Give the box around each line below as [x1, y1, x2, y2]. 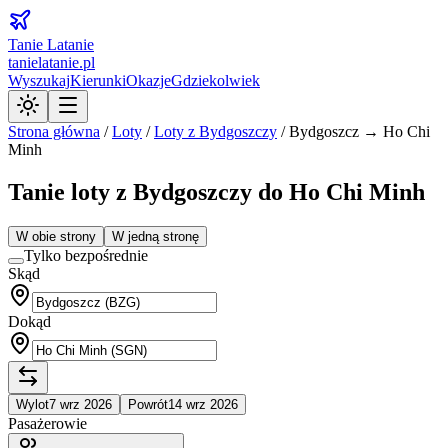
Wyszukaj [8, 72, 70, 89]
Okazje [126, 72, 171, 89]
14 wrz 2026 [168, 396, 238, 412]
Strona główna [8, 123, 100, 140]
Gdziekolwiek [171, 72, 260, 89]
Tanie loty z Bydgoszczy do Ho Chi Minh [8, 178, 425, 205]
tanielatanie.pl [8, 54, 95, 71]
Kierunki [70, 72, 126, 89]
